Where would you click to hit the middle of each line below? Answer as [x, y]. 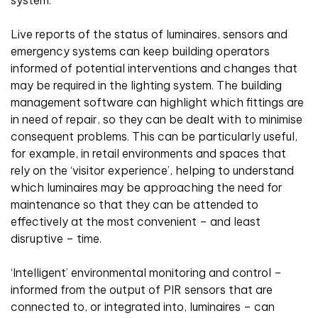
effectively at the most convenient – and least [136, 221]
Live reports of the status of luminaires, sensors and [149, 34]
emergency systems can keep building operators [140, 51]
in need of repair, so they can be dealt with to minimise [157, 119]
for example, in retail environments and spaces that [148, 153]
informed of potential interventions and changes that [154, 68]
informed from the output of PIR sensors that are [142, 289]
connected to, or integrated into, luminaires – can [143, 306]
